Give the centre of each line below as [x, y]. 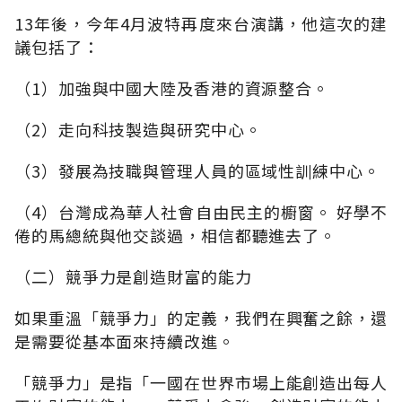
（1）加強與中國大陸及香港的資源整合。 [172, 87]
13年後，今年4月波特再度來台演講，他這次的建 [201, 23]
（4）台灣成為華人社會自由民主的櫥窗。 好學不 [201, 211]
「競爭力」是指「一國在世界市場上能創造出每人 [201, 382]
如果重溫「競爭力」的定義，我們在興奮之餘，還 [201, 317]
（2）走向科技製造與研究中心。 [138, 129]
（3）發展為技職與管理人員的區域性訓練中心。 [197, 170]
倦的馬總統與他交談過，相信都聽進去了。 [176, 235]
